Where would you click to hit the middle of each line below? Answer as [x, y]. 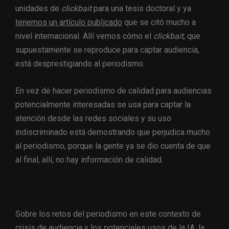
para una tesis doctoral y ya [141, 9]
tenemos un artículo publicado [69, 22]
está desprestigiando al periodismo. [80, 64]
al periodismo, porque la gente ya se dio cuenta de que [113, 146]
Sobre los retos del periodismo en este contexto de [108, 214]
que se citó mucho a [159, 22]
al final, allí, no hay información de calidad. [89, 160]
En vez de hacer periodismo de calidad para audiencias [113, 91]
